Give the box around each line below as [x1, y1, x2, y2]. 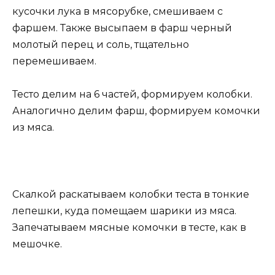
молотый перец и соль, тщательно [12, 38, 189, 50]
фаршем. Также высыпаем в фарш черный [12, 21, 232, 34]
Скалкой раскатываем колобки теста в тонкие [12, 188, 249, 200]
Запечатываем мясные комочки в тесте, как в [12, 221, 246, 233]
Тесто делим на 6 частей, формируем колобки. [12, 88, 252, 101]
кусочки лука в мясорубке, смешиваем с [12, 5, 223, 17]
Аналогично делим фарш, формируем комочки [12, 105, 260, 117]
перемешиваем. [12, 55, 99, 67]
